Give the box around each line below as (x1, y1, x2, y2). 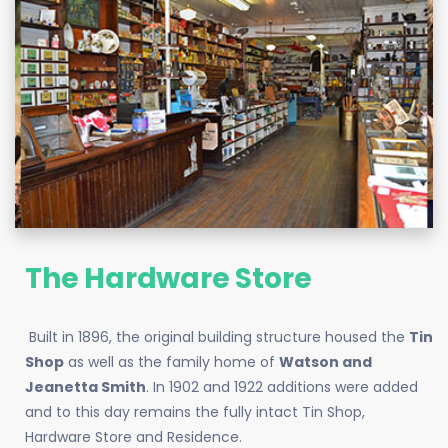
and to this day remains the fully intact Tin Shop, (25, 402, 365, 423)
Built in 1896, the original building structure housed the (25, 327, 409, 348)
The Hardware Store (25, 259, 312, 299)
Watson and (279, 352, 372, 373)
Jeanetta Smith (25, 377, 146, 398)
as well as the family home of (64, 352, 279, 373)
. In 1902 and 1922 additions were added (146, 377, 418, 398)
